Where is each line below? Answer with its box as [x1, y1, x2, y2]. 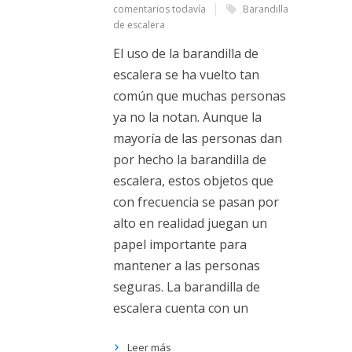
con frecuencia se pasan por [113, 193, 279, 211]
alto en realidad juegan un [113, 214, 267, 232]
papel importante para [113, 236, 247, 253]
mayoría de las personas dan [113, 130, 282, 147]
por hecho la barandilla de [113, 151, 266, 168]
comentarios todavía [113, 2, 206, 16]
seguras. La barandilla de [113, 278, 260, 295]
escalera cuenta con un [113, 299, 248, 317]
